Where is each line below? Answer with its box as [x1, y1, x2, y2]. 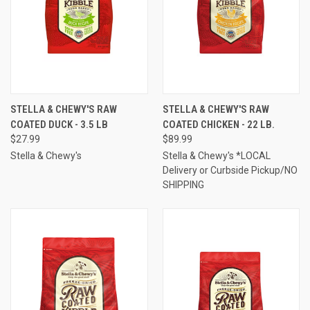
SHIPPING [162, 179, 204, 191]
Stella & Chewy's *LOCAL [162, 150, 271, 162]
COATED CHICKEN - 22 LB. [162, 118, 275, 131]
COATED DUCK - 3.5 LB [10, 118, 108, 131]
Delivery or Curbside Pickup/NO [162, 165, 298, 176]
